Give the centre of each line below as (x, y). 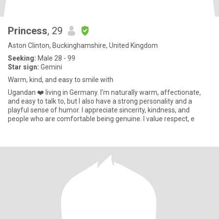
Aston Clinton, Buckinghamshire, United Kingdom (83, 45)
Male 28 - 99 (56, 58)
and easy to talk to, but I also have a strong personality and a (100, 101)
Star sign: (23, 67)
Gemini (51, 67)
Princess (28, 31)
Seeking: (22, 58)
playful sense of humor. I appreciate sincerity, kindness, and (99, 110)
